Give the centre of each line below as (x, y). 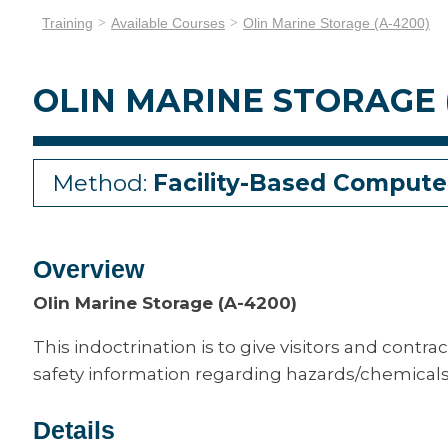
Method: (102, 183)
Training (67, 23)
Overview (88, 269)
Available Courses (168, 23)
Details (74, 430)
